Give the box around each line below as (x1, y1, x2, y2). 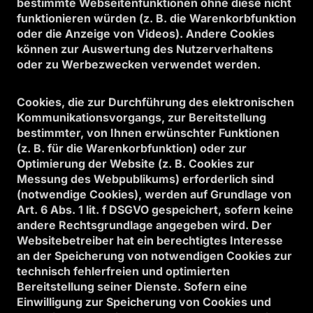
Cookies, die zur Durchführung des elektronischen (17, 95, 294, 109)
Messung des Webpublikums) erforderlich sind (17, 172, 274, 186)
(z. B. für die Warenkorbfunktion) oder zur (17, 141, 247, 155)
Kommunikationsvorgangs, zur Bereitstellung (17, 110, 266, 124)
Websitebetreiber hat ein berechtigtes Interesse (17, 233, 283, 247)
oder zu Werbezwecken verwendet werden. (17, 57, 261, 71)
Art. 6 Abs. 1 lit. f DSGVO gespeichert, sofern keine (17, 203, 293, 217)
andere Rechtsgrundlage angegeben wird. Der (17, 218, 272, 232)
